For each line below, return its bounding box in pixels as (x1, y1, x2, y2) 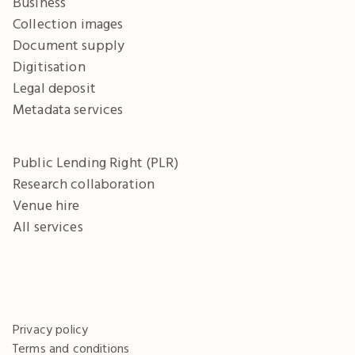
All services (13, 217, 83, 235)
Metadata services (13, 100, 124, 118)
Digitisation (13, 57, 86, 75)
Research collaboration (13, 174, 155, 193)
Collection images (13, 14, 124, 32)
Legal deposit (13, 78, 96, 97)
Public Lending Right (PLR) (13, 153, 178, 171)
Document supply (13, 36, 125, 54)
